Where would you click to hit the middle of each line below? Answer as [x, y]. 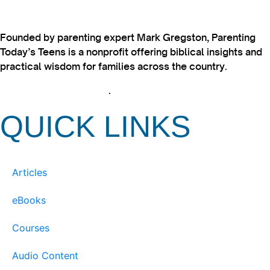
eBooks [29, 200]
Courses [31, 228]
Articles [30, 173]
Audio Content [45, 256]
